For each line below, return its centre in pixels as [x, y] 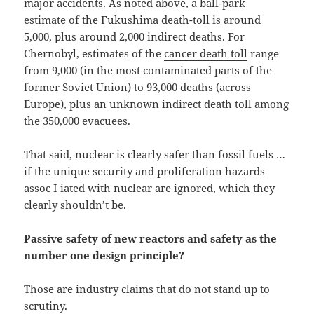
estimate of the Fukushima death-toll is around [143, 20]
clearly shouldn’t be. [75, 205]
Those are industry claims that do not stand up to [147, 289]
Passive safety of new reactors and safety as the [151, 239]
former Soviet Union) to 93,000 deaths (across [138, 87]
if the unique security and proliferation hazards [145, 171]
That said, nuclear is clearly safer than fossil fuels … [155, 155]
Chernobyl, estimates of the [94, 54]
